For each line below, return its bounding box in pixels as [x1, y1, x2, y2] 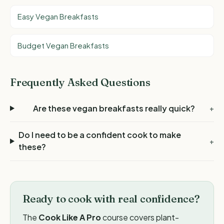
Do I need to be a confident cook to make [18, 129, 181, 140]
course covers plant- [101, 212, 179, 223]
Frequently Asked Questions [10, 76, 150, 89]
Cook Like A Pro [38, 212, 101, 223]
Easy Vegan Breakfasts [17, 12, 99, 21]
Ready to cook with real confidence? [22, 192, 200, 205]
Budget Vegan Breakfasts [17, 40, 109, 50]
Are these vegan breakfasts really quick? [32, 102, 195, 113]
